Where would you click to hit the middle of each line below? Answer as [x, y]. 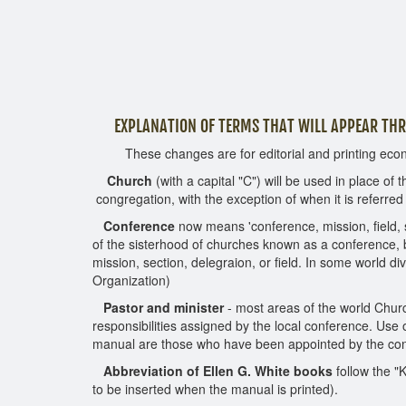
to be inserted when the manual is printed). [215, 389]
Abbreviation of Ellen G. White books [214, 371]
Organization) [131, 280]
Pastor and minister [160, 307]
